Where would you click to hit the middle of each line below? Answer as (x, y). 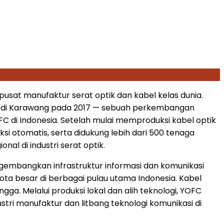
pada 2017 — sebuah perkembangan (122, 107)
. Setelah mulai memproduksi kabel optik (136, 120)
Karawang (29, 107)
